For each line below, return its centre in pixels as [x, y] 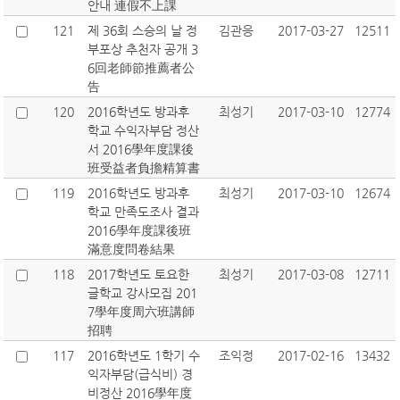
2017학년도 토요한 [139, 274]
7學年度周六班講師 [142, 312]
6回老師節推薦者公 [142, 68]
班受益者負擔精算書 [144, 168]
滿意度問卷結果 [132, 249]
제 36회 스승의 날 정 [143, 30]
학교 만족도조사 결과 [144, 212]
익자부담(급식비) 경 [141, 374]
